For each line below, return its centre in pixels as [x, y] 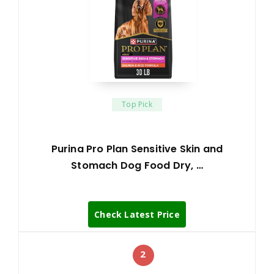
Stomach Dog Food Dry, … [137, 165]
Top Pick [137, 104]
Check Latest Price [137, 214]
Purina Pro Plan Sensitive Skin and [137, 149]
